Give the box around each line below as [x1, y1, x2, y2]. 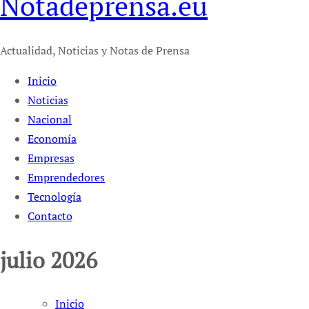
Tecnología [28, 189, 81, 205]
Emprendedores [28, 170, 105, 186]
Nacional [28, 112, 72, 128]
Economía [28, 131, 77, 147]
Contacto [28, 208, 72, 224]
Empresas [28, 150, 74, 166]
